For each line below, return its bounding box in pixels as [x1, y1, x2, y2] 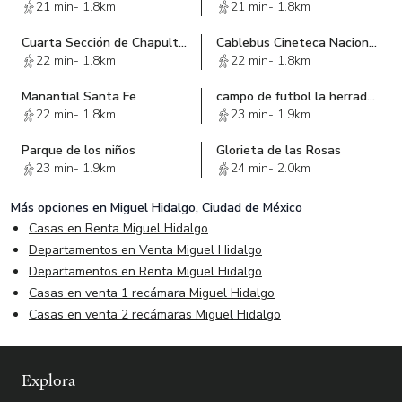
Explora [22, 370, 75, 392]
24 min [231, 160, 268, 178]
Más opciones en [11, 199, 110, 217]
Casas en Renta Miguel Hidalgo [29, 220, 208, 238]
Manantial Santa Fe [22, 88, 136, 106]
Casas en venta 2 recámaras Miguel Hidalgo [29, 306, 281, 324]
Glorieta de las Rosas [216, 142, 341, 160]
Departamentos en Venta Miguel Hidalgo [29, 241, 262, 259]
